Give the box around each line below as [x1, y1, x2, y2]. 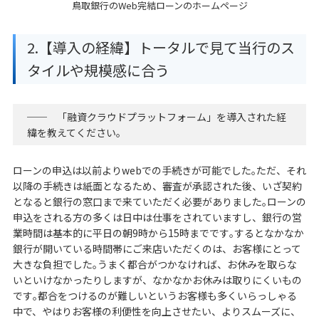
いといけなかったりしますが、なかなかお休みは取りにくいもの [12, 272, 302, 287]
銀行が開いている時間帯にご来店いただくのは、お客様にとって [12, 241, 301, 256]
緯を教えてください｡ [26, 125, 121, 140]
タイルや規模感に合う [26, 59, 169, 80]
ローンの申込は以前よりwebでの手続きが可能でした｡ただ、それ [12, 162, 306, 177]
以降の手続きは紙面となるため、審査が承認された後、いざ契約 [12, 178, 302, 193]
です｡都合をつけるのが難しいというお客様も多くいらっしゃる [12, 288, 297, 303]
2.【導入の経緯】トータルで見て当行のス [26, 36, 295, 58]
